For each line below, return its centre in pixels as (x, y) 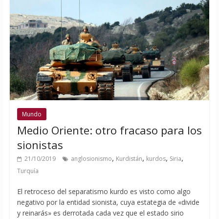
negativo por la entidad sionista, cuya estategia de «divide (108, 202)
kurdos (156, 158)
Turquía (28, 171)
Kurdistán (129, 158)
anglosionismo (91, 158)
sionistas (40, 144)
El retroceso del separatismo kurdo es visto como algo (104, 191)
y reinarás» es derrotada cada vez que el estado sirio (100, 213)
